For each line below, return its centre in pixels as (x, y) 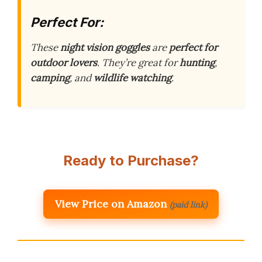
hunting (197, 63)
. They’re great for (138, 63)
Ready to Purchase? (131, 161)
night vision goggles (105, 47)
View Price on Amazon (111, 204)
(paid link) (188, 205)
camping (50, 78)
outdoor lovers (64, 63)
